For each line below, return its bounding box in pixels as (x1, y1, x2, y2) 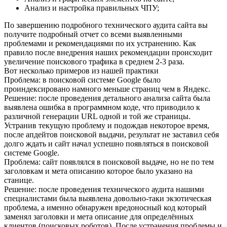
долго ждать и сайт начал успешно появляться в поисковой (4, 139, 209, 148)
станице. (4, 175, 34, 184)
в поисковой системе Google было (41, 75, 161, 84)
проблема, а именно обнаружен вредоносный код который (4, 203, 207, 212)
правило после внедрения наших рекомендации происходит (4, 48, 212, 57)
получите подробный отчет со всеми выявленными (4, 29, 182, 39)
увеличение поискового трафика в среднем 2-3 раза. (4, 57, 184, 66)
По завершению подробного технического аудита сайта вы (4, 20, 208, 29)
